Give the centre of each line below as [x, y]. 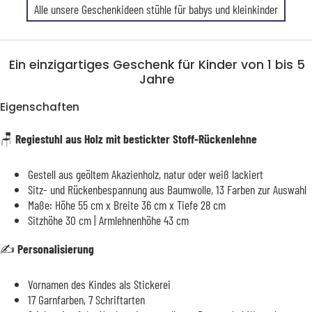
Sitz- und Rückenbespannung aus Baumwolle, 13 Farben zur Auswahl [167, 190]
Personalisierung [56, 249]
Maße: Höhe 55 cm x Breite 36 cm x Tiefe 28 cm [127, 205]
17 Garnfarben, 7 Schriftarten [86, 300]
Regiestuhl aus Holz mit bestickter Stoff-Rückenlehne [136, 139]
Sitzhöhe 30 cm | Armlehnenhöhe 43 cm [108, 220]
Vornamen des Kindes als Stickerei [99, 284]
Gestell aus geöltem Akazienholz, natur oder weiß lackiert [146, 174]
